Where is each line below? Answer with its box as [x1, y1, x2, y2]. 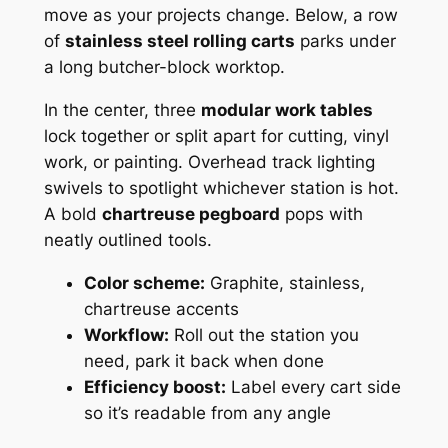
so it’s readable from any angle [83, 402, 331, 423]
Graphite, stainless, [204, 272, 365, 293]
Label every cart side [225, 376, 401, 397]
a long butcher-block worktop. [43, 56, 285, 77]
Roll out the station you [168, 324, 359, 345]
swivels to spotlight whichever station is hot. [43, 177, 399, 198]
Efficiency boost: [83, 376, 226, 397]
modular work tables [200, 99, 373, 120]
